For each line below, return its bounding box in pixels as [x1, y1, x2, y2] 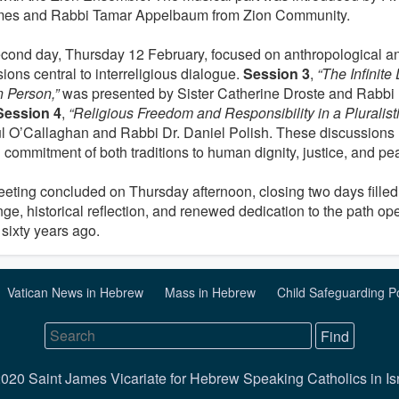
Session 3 [242, 63, 310, 85]
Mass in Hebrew [165, 283, 259, 301]
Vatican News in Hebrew [7, 283, 147, 301]
